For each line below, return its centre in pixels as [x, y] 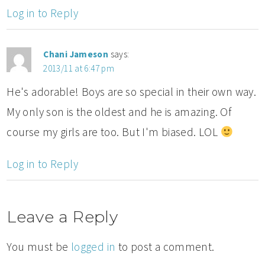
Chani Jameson [76, 54]
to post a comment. [165, 246]
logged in [93, 246]
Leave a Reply [62, 216]
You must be [39, 246]
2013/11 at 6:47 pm [79, 68]
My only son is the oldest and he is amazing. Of [119, 112]
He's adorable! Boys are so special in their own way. [132, 91]
